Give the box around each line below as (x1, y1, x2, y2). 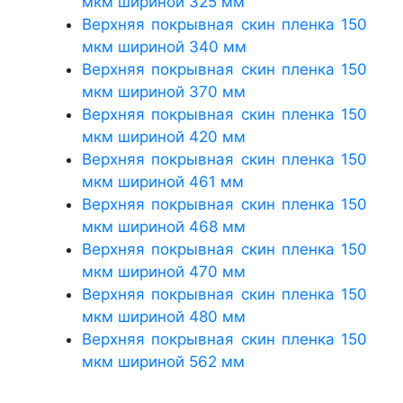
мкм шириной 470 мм (82, 262, 246, 281)
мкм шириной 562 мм (82, 352, 245, 371)
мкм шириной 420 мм (82, 127, 246, 146)
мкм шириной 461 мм (82, 172, 244, 191)
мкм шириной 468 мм (82, 217, 246, 236)
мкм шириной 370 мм (82, 82, 246, 101)
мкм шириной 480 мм (82, 307, 246, 326)
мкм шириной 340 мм (82, 37, 246, 56)
